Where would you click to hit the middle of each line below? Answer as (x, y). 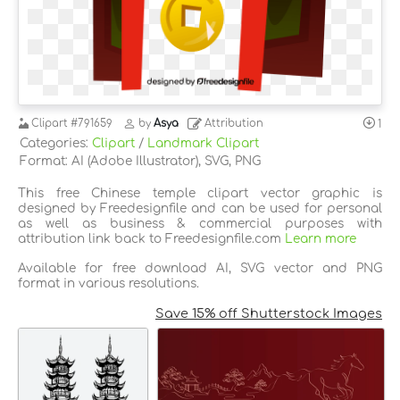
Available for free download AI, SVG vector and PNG (200, 268)
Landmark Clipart (203, 143)
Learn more (321, 238)
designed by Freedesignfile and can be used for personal (200, 208)
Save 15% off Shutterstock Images (269, 313)
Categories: (56, 143)
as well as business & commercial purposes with (200, 223)
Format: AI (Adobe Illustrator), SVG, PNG (140, 161)
